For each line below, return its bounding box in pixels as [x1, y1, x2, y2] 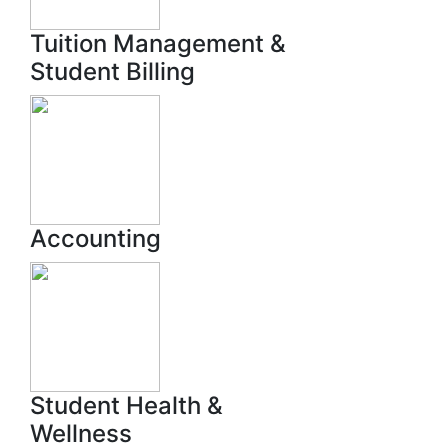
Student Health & [30, 391, 223, 421]
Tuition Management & [30, 29, 286, 59]
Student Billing [30, 57, 195, 87]
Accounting [30, 224, 161, 254]
